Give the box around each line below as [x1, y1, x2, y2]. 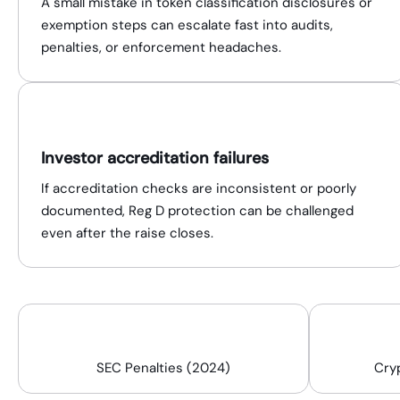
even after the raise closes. [41, 224, 213, 242]
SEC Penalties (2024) [96, 359, 230, 377]
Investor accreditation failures [41, 147, 269, 169]
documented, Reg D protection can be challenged [41, 202, 354, 220]
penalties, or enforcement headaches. [41, 38, 281, 56]
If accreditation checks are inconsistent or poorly [41, 179, 356, 197]
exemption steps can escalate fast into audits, [41, 16, 333, 34]
